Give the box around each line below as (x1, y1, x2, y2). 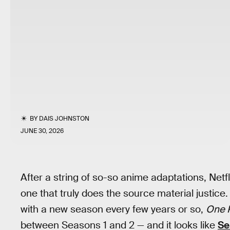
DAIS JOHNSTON (39, 114, 90, 123)
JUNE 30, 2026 (21, 127, 64, 135)
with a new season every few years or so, (21, 203, 206, 216)
